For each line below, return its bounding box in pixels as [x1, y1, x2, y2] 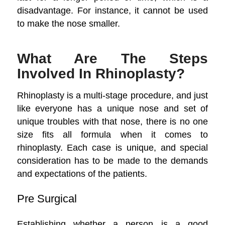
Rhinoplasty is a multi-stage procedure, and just [17, 90, 208, 101]
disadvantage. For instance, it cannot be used [17, 5, 208, 16]
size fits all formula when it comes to [17, 129, 208, 140]
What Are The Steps [17, 50, 208, 66]
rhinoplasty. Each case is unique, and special [17, 142, 208, 153]
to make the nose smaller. [17, 18, 120, 29]
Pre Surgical [17, 192, 80, 205]
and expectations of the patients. [17, 168, 147, 179]
